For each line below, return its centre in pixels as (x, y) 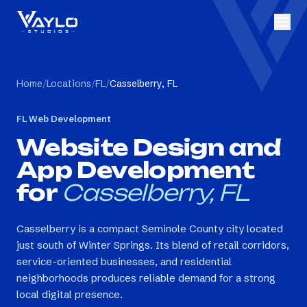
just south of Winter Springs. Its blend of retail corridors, (153, 245)
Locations (69, 84)
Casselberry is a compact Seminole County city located (150, 229)
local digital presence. (70, 294)
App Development (136, 170)
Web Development (69, 119)
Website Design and (149, 147)
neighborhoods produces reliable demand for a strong (146, 278)
